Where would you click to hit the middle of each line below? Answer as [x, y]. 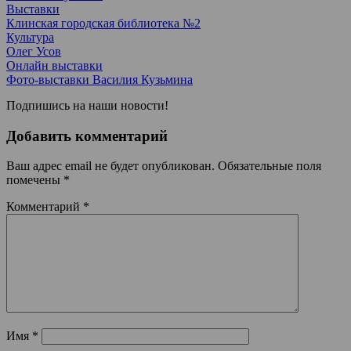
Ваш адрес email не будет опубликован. [110, 166]
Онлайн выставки [54, 65]
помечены [35, 180]
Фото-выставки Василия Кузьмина [100, 79]
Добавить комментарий [87, 136]
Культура [30, 37]
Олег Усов [34, 51]
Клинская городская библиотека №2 [103, 23]
